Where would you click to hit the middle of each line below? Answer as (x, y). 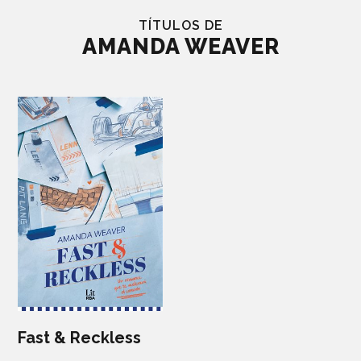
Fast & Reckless (79, 337)
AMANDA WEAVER (180, 46)
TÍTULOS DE (180, 25)
